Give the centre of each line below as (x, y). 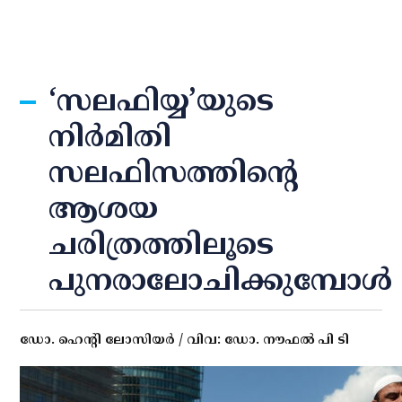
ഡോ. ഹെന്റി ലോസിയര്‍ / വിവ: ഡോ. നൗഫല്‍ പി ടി (185, 341)
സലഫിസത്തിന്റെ (174, 175)
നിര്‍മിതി (110, 139)
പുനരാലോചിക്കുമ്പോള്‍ (221, 283)
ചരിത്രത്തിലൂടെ (162, 247)
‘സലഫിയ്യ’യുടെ (162, 103)
